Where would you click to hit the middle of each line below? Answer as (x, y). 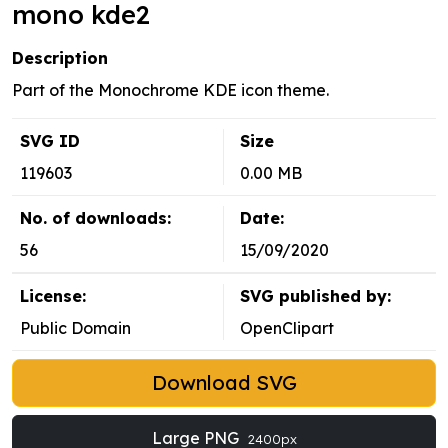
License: (53, 296)
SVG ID (50, 141)
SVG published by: (315, 296)
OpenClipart (287, 328)
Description (60, 58)
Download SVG (224, 383)
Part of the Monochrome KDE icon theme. (170, 90)
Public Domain (75, 328)
